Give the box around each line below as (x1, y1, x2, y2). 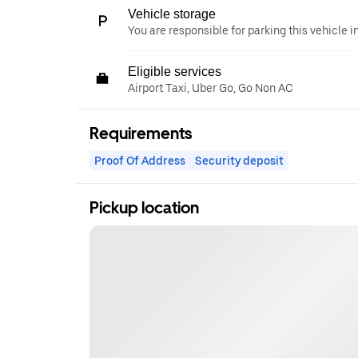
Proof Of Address (94, 154, 185, 167)
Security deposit (195, 154, 284, 167)
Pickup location (89, 198, 199, 217)
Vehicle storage (128, 7, 216, 21)
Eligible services (128, 65, 221, 78)
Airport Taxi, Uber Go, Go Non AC (128, 82, 293, 94)
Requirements (89, 124, 192, 143)
